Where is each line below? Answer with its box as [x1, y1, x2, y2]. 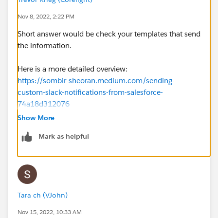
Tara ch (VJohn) [18, 190, 68, 200]
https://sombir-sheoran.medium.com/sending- [18, 75, 175, 85]
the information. [18, 40, 72, 50]
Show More [18, 113, 54, 122]
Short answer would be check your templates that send [18, 29, 200, 38]
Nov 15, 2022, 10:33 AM [18, 207, 82, 216]
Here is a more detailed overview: [18, 64, 127, 73]
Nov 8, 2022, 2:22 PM [18, 12, 74, 20]
